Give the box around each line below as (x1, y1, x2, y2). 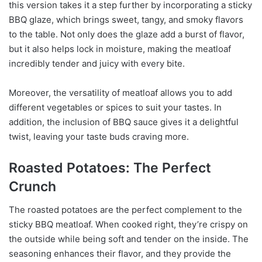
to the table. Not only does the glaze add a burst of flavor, (9, 28, 244, 40)
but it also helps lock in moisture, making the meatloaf (9, 43, 231, 54)
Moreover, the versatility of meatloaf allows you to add (9, 87, 232, 98)
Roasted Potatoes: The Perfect (9, 159, 211, 176)
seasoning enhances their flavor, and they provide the (9, 248, 231, 260)
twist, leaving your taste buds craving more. (9, 130, 189, 142)
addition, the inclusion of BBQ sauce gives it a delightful (9, 116, 239, 127)
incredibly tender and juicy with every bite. (9, 57, 185, 69)
